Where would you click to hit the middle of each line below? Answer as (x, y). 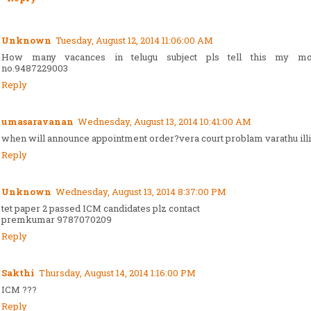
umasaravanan (37, 121)
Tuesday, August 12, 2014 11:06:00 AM (134, 40)
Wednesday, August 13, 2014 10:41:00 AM (165, 121)
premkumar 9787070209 (57, 219)
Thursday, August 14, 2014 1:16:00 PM (117, 272)
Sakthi (18, 272)
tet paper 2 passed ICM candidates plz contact (101, 208)
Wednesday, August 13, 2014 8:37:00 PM (141, 191)
